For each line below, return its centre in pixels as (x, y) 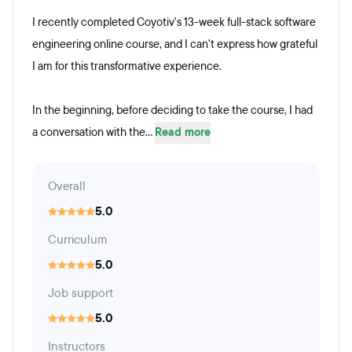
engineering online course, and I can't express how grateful (175, 44)
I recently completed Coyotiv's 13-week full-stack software (174, 22)
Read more (183, 132)
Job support (81, 293)
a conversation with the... (93, 132)
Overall (67, 186)
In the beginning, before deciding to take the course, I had (172, 110)
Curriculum (77, 240)
